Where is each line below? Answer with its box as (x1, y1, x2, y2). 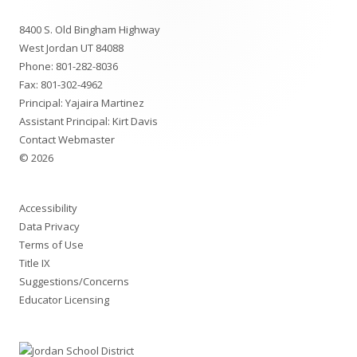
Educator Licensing (19, 292, 109, 308)
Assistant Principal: (19, 114, 112, 129)
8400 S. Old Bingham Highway (19, 22, 160, 37)
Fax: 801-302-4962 (19, 77, 103, 92)
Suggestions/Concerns (19, 274, 129, 289)
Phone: (19, 59, 56, 74)
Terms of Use (19, 237, 84, 253)
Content (18, 29, 82, 51)
